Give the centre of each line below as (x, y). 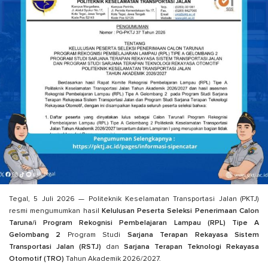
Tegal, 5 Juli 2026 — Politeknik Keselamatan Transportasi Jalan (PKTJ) (134, 200)
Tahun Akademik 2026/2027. (112, 259)
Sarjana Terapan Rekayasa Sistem (193, 235)
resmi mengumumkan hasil (55, 211)
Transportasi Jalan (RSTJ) (55, 247)
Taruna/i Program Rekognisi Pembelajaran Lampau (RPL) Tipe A (134, 223)
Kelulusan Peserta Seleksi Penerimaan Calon (180, 211)
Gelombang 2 (35, 235)
